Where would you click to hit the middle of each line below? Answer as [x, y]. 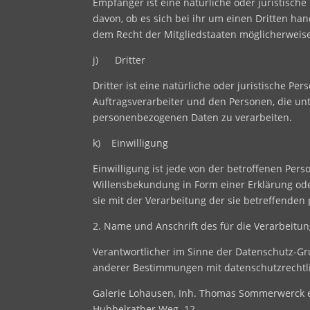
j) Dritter [119, 60]
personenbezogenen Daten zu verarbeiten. [193, 117]
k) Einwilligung [131, 143]
